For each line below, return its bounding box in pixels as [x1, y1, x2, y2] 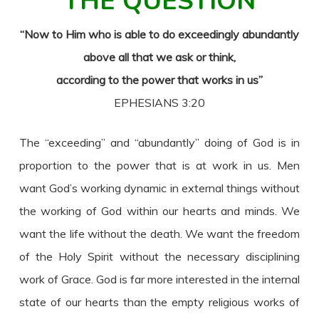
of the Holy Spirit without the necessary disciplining [19, 249, 300, 263]
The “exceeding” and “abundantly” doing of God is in [19, 135, 300, 150]
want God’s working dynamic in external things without [19, 181, 300, 195]
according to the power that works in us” [56, 73, 263, 87]
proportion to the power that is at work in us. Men [19, 158, 300, 172]
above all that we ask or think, [83, 50, 236, 64]
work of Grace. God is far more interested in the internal [19, 272, 300, 286]
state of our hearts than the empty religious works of [19, 295, 300, 309]
